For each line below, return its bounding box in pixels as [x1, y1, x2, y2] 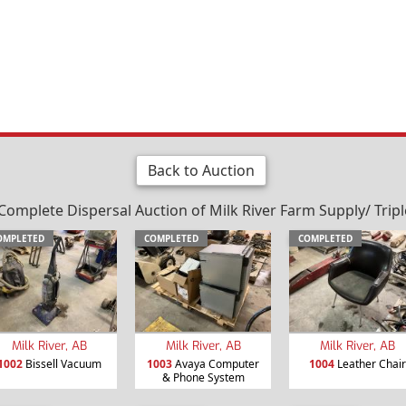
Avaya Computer [172, 356, 259, 372]
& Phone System [161, 370, 245, 386]
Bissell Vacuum [22, 356, 101, 372]
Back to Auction [147, 159, 255, 180]
